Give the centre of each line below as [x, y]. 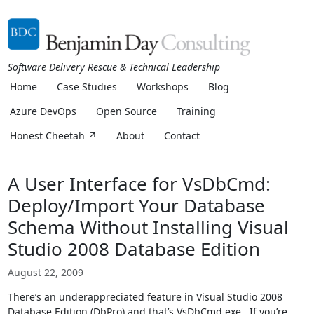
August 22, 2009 [45, 272]
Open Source [127, 111]
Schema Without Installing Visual [148, 227]
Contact [182, 136]
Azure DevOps [43, 111]
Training [196, 111]
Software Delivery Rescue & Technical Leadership [114, 67]
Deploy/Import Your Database [136, 205]
